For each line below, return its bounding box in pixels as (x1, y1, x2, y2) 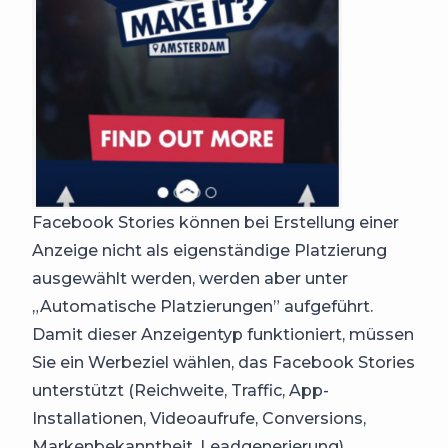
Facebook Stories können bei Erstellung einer (32, 213, 399, 233)
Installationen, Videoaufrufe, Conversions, (32, 409, 366, 429)
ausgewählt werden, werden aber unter (32, 269, 348, 289)
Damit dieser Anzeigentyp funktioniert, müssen (32, 325, 414, 345)
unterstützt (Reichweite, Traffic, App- (32, 381, 329, 401)
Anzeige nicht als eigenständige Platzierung (32, 241, 387, 261)
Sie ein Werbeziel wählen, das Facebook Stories (32, 353, 415, 373)
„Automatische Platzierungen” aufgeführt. (32, 297, 373, 317)
